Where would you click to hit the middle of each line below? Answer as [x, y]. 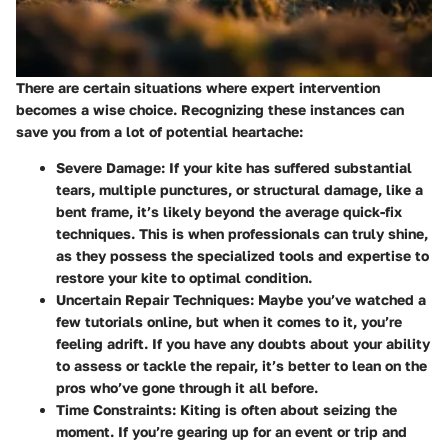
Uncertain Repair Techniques [153, 299]
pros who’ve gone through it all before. [187, 387]
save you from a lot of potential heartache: [159, 131]
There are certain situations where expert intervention [198, 87]
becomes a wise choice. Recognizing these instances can [210, 109]
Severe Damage [108, 167]
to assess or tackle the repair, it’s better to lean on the [241, 365]
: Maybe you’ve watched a [338, 299]
